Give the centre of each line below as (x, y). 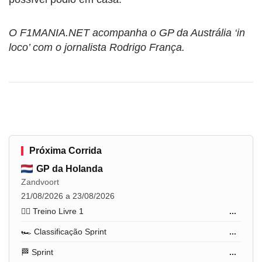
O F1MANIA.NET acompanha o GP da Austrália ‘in (127, 32)
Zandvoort (40, 182)
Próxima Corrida (65, 150)
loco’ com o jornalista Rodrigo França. (97, 47)
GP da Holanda (70, 168)
